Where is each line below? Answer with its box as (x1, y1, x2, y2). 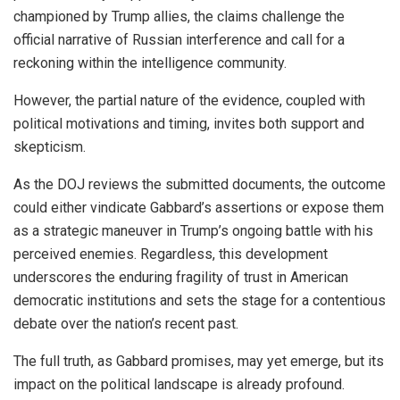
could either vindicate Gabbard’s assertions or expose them (13, 199, 384, 217)
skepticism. (13, 138, 86, 156)
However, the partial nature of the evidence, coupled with (13, 92, 365, 110)
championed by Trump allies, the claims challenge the (13, 8, 345, 26)
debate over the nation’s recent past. (13, 315, 238, 333)
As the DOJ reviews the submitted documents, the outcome (13, 176, 386, 194)
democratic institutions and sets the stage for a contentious (13, 292, 386, 310)
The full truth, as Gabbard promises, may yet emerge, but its (13, 353, 384, 371)
